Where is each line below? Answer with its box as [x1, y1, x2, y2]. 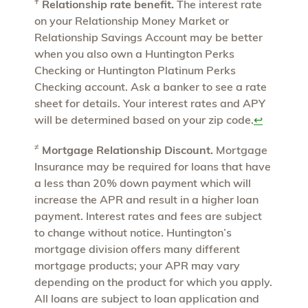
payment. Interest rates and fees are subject [34, 208, 262, 223]
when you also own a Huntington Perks [34, 46, 234, 60]
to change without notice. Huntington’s [34, 225, 232, 239]
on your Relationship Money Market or [34, 13, 229, 27]
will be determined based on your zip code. [34, 112, 254, 126]
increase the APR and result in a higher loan [34, 192, 258, 206]
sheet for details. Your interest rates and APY [34, 96, 265, 110]
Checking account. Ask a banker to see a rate [34, 79, 267, 93]
